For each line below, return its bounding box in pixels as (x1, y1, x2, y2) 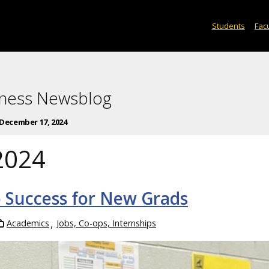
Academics (7, 217, 49, 229)
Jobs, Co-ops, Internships (56, 217, 156, 229)
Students (211, 20, 245, 31)
